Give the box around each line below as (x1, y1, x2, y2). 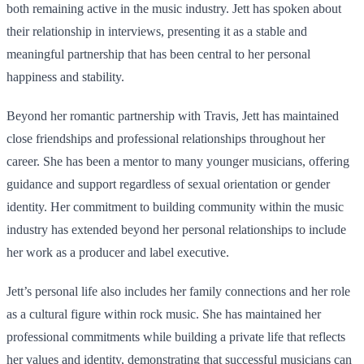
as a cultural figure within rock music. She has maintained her (6, 307, 321, 321)
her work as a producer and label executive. (6, 245, 229, 259)
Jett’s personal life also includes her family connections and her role (6, 284, 350, 298)
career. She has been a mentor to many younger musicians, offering (6, 154, 349, 168)
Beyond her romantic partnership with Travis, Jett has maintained (6, 109, 339, 123)
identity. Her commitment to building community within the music (6, 200, 344, 214)
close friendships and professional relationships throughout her (6, 132, 325, 145)
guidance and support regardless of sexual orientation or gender (6, 177, 330, 191)
